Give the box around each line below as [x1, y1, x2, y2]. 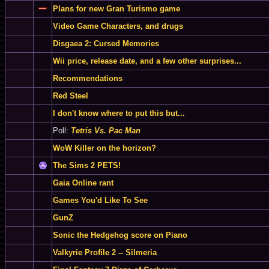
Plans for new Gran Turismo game [53, 4, 180, 13]
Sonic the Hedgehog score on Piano [53, 231, 187, 240]
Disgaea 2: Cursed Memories [53, 39, 159, 48]
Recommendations [53, 74, 122, 83]
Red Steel [53, 91, 88, 100]
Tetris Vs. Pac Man [71, 126, 141, 135]
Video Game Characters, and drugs [53, 22, 183, 31]
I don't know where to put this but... [53, 109, 185, 118]
